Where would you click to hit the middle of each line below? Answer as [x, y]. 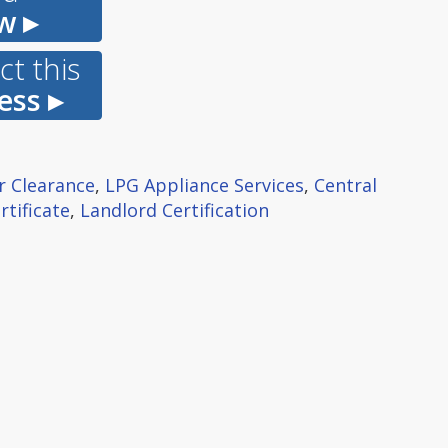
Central [345, 185]
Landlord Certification [174, 210]
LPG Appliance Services [204, 185]
